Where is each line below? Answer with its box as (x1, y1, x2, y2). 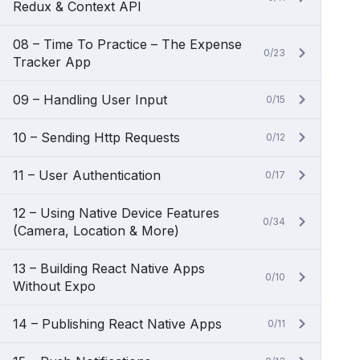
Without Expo (13, 278, 96, 294)
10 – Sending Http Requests (13, 129, 180, 145)
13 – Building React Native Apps (13, 260, 205, 276)
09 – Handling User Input (13, 92, 167, 108)
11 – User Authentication (13, 167, 161, 183)
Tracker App (13, 54, 91, 70)
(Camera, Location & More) (13, 223, 179, 239)
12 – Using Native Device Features (13, 205, 219, 221)
